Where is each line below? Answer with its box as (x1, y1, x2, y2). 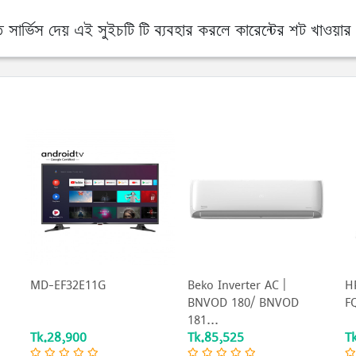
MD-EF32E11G (30, 276, 106, 294)
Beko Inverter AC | (188, 276, 287, 294)
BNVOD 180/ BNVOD (188, 293, 300, 311)
